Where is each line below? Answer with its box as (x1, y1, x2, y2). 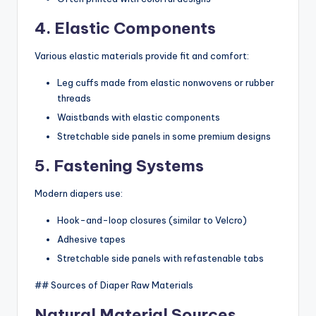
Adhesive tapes (57, 233, 126, 245)
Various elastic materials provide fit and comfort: (35, 49, 249, 61)
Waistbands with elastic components (57, 111, 220, 123)
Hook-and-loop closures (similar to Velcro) (57, 214, 247, 226)
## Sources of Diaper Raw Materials (35, 279, 193, 291)
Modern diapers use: (35, 187, 123, 199)
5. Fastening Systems (35, 155, 204, 176)
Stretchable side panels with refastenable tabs (57, 253, 264, 265)
